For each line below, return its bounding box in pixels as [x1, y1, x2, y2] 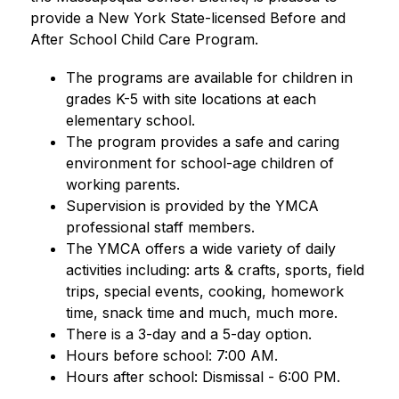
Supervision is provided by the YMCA [65, 197, 319, 215]
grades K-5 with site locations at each [65, 90, 316, 108]
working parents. [65, 175, 184, 193]
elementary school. [65, 111, 199, 129]
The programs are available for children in [65, 69, 353, 86]
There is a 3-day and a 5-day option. [65, 325, 312, 343]
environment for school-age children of [65, 154, 334, 172]
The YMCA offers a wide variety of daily [65, 240, 336, 257]
